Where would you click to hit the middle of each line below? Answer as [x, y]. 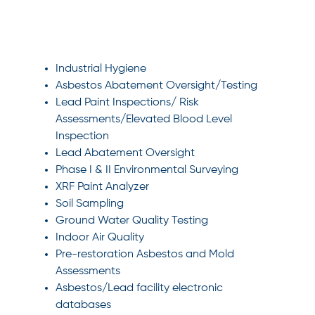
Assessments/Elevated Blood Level [143, 120]
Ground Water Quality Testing [131, 221]
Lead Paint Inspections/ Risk [127, 103]
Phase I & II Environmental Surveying [147, 170]
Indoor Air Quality [99, 238]
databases [83, 305]
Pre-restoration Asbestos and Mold [144, 255]
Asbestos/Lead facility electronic [139, 288]
